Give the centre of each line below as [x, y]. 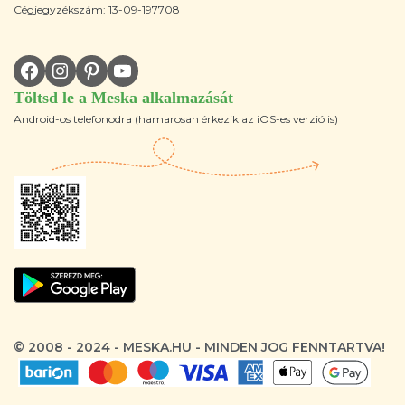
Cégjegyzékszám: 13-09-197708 [97, 9]
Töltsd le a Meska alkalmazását [123, 97]
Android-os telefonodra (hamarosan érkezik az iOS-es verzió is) [176, 118]
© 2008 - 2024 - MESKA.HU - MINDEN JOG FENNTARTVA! [199, 348]
